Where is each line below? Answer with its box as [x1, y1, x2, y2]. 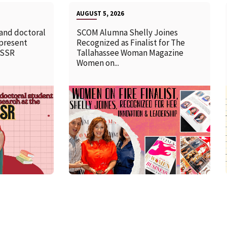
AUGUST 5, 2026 [77, 9, 125, 17]
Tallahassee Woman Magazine [77, 47, 184, 58]
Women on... [77, 57, 120, 68]
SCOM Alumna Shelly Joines [77, 26, 178, 38]
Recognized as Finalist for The [77, 36, 185, 48]
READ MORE [103, 119, 145, 130]
